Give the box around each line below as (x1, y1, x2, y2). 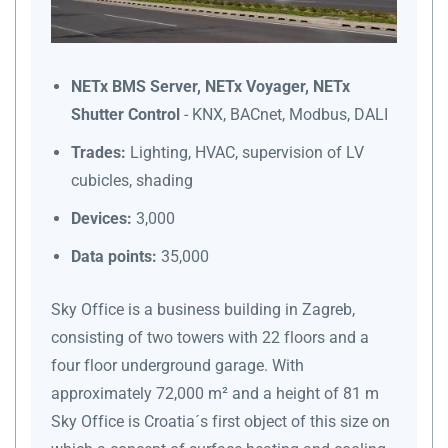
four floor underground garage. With (51, 355, 304, 375)
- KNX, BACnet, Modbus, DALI (184, 104, 388, 124)
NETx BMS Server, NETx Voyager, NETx (71, 76, 350, 96)
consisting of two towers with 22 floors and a (51, 327, 369, 347)
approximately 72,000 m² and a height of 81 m (51, 383, 379, 403)
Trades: (71, 142, 126, 162)
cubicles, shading (71, 170, 193, 190)
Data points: (71, 246, 157, 266)
